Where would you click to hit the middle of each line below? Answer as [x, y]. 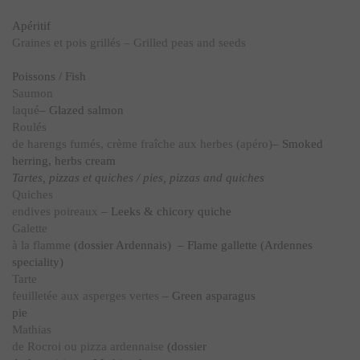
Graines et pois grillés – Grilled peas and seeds [129, 43]
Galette [30, 228]
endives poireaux [55, 211]
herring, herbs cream [64, 161]
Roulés [29, 127]
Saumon [33, 93]
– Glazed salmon [82, 110]
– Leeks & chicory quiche [165, 211]
